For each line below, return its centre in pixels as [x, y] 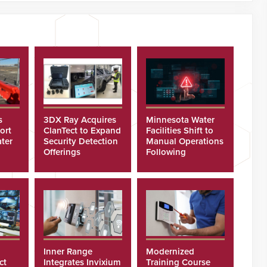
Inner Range [68, 251]
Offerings [62, 152]
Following [166, 152]
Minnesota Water [181, 119]
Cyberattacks [173, 162]
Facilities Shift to [180, 130]
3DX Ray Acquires [80, 119]
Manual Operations [185, 141]
